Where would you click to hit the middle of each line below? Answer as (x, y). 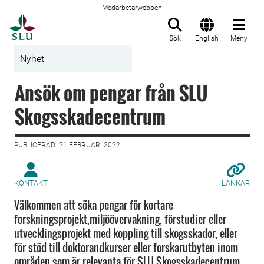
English (207, 38)
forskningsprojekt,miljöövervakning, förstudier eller (120, 219)
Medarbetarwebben (132, 8)
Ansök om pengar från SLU (111, 93)
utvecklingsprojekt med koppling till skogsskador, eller (126, 233)
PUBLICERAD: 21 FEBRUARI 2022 (67, 145)
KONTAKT (31, 183)
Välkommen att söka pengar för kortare (94, 205)
